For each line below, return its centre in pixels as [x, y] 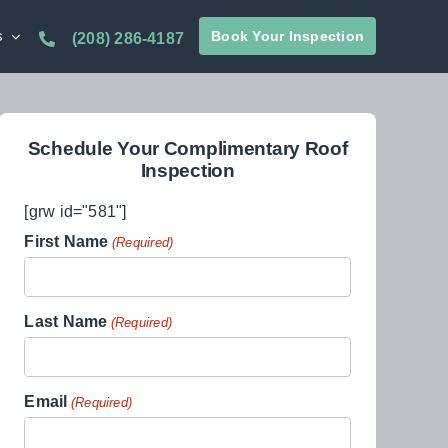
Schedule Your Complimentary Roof [187, 148]
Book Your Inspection [288, 36]
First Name [66, 241]
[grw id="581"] [75, 211]
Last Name [66, 321]
